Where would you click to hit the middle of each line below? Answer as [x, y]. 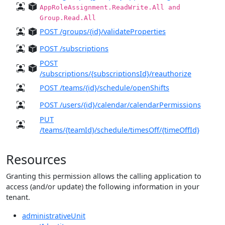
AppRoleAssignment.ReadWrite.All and [110, 7]
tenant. [18, 197]
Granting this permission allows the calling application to [104, 176]
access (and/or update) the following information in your [103, 186]
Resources [36, 159]
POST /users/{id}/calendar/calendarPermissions [120, 104]
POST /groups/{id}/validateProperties [103, 31]
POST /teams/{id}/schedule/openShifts [104, 87]
